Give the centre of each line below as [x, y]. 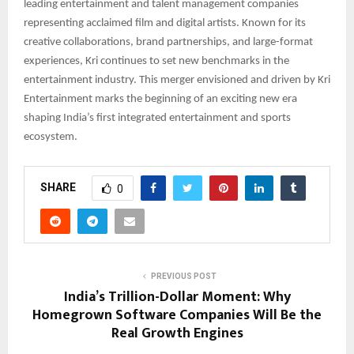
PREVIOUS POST [183, 277]
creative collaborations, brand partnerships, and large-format [168, 43]
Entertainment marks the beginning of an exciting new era [160, 100]
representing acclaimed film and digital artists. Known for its [165, 24]
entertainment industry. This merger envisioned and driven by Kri [177, 81]
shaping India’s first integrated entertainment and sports [157, 119]
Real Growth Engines [177, 334]
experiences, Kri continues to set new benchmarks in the [156, 62]
